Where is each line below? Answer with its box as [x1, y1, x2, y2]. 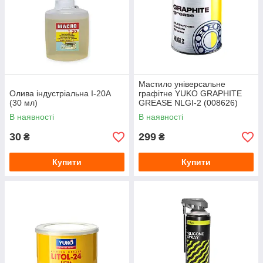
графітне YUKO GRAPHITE [139, 89, 242, 99]
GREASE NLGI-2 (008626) [139, 98, 238, 108]
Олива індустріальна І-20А [9, 89, 111, 99]
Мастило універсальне [139, 79, 225, 89]
